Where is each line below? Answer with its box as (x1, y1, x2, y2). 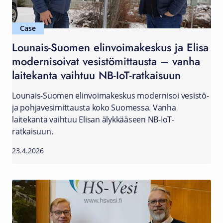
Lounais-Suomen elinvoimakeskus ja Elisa (12, 39, 209, 55)
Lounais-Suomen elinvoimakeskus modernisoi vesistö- (12, 90, 209, 101)
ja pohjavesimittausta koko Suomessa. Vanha (12, 102, 176, 113)
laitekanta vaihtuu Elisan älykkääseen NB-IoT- (12, 114, 174, 125)
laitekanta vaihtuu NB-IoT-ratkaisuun (12, 67, 181, 83)
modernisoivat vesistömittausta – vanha (12, 53, 200, 69)
